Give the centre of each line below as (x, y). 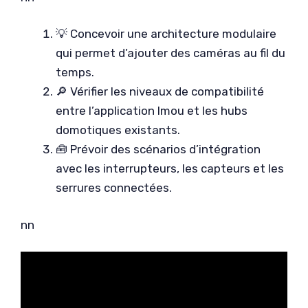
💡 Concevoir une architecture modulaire (166, 34)
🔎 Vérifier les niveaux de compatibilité (160, 91)
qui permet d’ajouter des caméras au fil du (170, 53)
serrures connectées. (114, 188)
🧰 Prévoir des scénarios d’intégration (158, 149)
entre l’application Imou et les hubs (152, 111)
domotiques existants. (118, 130)
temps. (75, 72)
